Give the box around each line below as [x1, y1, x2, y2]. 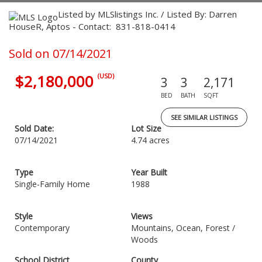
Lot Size [131, 123, 161, 134]
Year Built [131, 167, 167, 178]
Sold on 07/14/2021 [9, 46, 112, 61]
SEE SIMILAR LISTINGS [171, 113, 237, 122]
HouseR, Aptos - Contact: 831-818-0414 [9, 20, 175, 32]
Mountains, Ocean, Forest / [131, 222, 235, 233]
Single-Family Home [15, 178, 90, 189]
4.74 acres [131, 135, 170, 146]
